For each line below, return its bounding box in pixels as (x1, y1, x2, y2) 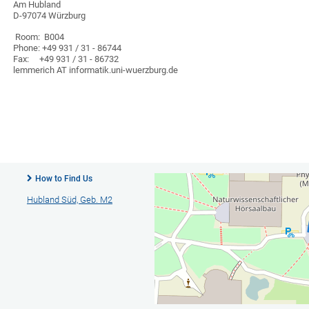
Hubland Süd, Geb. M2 (26, 195, 112, 205)
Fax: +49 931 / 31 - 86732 (13, 54, 119, 64)
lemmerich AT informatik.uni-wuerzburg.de (13, 65, 179, 75)
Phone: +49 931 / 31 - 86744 (13, 43, 122, 53)
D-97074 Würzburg (13, 10, 86, 21)
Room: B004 (15, 32, 65, 42)
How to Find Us (34, 174, 92, 183)
